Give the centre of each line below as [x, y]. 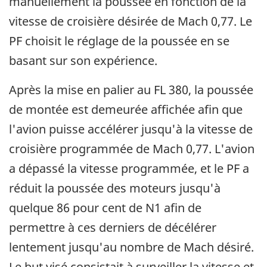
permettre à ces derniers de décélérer [113, 228]
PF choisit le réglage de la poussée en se [119, 41]
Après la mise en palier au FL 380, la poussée [131, 90]
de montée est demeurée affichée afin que [126, 110]
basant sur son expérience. [83, 61]
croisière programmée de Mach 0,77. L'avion [132, 149]
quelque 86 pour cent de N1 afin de [105, 208]
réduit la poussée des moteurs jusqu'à [115, 188]
